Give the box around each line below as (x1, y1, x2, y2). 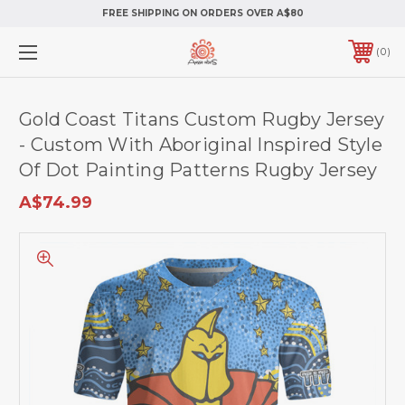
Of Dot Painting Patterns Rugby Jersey (19, 158, 378, 181)
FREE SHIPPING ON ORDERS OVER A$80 (101, 7, 304, 19)
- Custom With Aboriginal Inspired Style (19, 133, 382, 155)
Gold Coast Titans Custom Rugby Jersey (19, 108, 385, 130)
